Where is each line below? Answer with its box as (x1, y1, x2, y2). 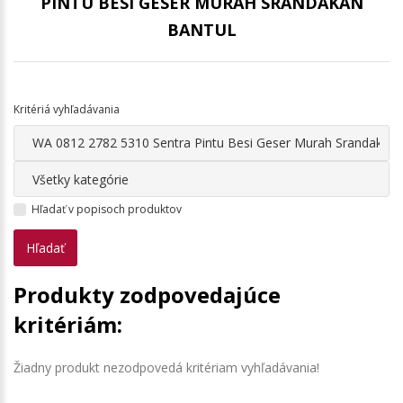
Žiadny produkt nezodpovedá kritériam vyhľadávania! (13, 359, 319, 377)
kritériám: (13, 309, 122, 340)
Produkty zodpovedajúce (13, 280, 281, 310)
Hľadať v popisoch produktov (31, 201, 182, 218)
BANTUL (166, 18, 237, 40)
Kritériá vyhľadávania (13, 101, 120, 117)
